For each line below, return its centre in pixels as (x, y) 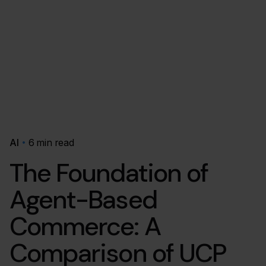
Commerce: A (85, 226)
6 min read (51, 142)
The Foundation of (109, 172)
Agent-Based (83, 199)
